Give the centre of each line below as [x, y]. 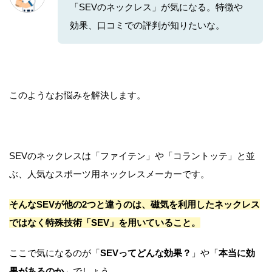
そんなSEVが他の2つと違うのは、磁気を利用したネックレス [134, 205]
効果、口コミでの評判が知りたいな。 [147, 25]
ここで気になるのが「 [55, 253]
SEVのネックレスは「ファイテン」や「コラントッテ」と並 [132, 156]
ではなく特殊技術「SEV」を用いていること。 [105, 223]
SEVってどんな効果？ [146, 253]
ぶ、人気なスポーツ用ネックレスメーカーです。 [109, 174]
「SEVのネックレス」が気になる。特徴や [156, 7]
